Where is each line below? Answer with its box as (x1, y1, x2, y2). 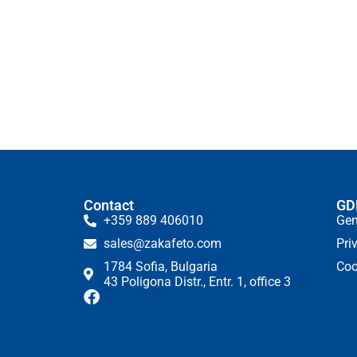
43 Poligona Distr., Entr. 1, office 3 (104, 274, 292, 290)
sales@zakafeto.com (104, 236, 222, 252)
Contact (84, 197, 135, 214)
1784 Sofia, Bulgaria (104, 259, 218, 275)
